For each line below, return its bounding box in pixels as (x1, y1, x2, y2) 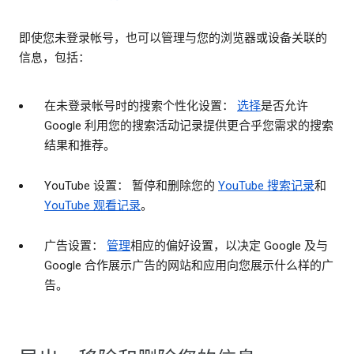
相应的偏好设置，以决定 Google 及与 (130, 239, 328, 254)
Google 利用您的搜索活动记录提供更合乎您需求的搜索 (44, 119, 333, 134)
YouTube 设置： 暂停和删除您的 (44, 179, 218, 194)
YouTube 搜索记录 (218, 179, 314, 194)
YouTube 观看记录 (44, 198, 141, 213)
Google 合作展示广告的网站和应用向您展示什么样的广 (44, 258, 333, 273)
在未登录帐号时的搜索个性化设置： (44, 99, 237, 114)
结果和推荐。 (44, 138, 115, 153)
